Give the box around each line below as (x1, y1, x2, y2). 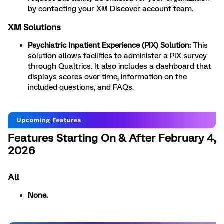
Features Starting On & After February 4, (8, 132, 216, 145)
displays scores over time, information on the (28, 72, 187, 82)
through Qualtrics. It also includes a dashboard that (28, 62, 211, 71)
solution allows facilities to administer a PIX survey (28, 51, 207, 61)
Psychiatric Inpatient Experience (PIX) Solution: (28, 41, 191, 50)
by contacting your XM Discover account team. (28, 4, 193, 14)
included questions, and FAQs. (28, 83, 134, 92)
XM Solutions (8, 22, 61, 33)
